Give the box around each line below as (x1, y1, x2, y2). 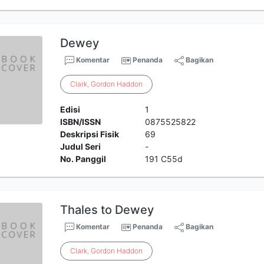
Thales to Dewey (60, 203, 154, 217)
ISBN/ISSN (60, 117, 101, 127)
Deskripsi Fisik (60, 129, 120, 139)
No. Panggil (60, 154, 107, 164)
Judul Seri (60, 141, 101, 151)
